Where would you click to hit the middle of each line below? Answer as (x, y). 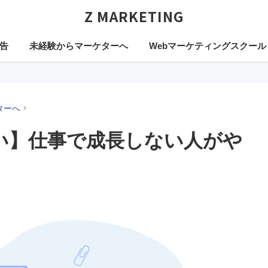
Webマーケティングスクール (207, 46)
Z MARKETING (134, 16)
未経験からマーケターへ (78, 46)
